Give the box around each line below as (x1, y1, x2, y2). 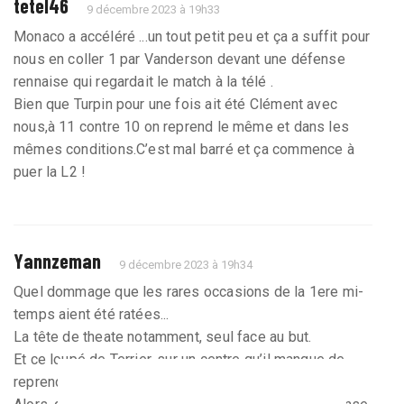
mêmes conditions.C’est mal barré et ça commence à (14, 140, 354, 158)
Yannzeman (14, 248, 101, 272)
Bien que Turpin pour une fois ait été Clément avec (14, 95, 337, 113)
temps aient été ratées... (14, 305, 170, 323)
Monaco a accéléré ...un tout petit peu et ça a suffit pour (14, 27, 371, 45)
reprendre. (14, 372, 79, 390)
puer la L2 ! (14, 162, 87, 180)
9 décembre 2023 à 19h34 (119, 257, 253, 271)
